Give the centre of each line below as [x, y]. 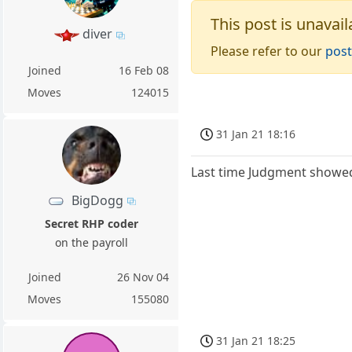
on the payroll [91, 242]
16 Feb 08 [144, 70]
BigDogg [97, 200]
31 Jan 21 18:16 [256, 134]
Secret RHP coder [91, 223]
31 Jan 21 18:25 [256, 340]
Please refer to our [268, 51]
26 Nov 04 [143, 277]
